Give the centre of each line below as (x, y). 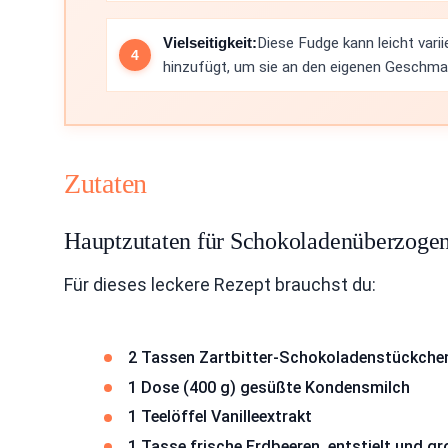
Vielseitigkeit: (210, 42)
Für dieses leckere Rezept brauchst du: (220, 284)
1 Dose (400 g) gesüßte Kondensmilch (269, 387)
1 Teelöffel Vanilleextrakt (220, 417)
